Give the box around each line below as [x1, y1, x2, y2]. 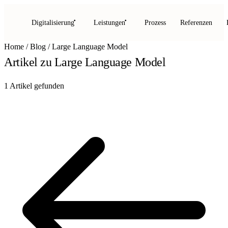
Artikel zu [4, 55, 54, 69]
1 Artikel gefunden [4, 81, 64, 90]
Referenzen [180, 18, 212, 26]
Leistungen [94, 18, 125, 26]
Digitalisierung [32, 18, 74, 26]
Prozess [145, 18, 166, 26]
